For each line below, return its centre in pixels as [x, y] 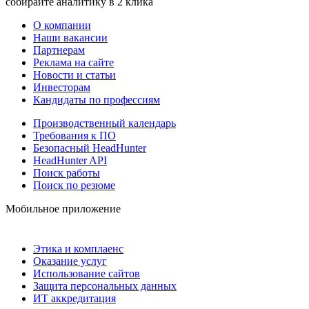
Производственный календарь [104, 123]
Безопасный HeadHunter [90, 148]
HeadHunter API [70, 160]
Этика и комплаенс [78, 248]
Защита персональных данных [105, 286]
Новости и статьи [74, 74]
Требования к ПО [74, 135]
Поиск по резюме [74, 185]
